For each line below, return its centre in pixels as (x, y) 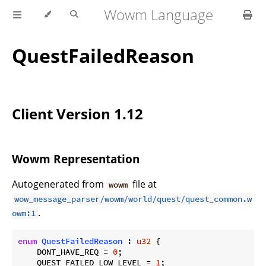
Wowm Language (159, 15)
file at (144, 184)
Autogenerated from (59, 184)
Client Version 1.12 (77, 114)
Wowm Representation (76, 159)
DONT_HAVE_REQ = (65, 251)
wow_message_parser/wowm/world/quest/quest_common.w (133, 199)
